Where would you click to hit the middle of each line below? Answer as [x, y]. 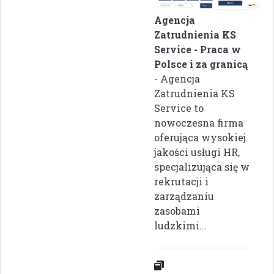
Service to [179, 108]
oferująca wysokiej [200, 138]
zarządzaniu [184, 196]
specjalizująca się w [202, 167]
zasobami [177, 211]
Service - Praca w [198, 50]
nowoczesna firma [199, 123]
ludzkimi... [180, 226]
